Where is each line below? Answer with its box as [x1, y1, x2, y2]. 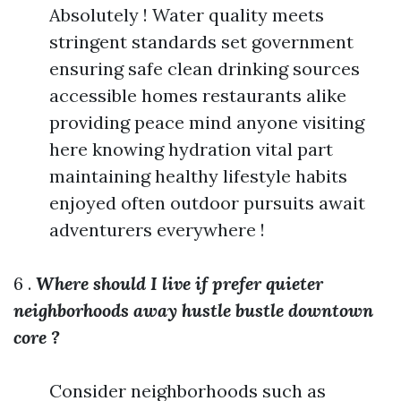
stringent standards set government [49, 30, 354, 53]
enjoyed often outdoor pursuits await [49, 192, 365, 214]
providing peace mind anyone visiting [49, 111, 364, 133]
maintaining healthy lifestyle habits [49, 165, 347, 187]
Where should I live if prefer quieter [36, 272, 323, 294]
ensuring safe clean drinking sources [49, 57, 360, 80]
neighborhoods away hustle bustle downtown [13, 299, 373, 321]
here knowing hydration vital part [49, 138, 333, 160]
